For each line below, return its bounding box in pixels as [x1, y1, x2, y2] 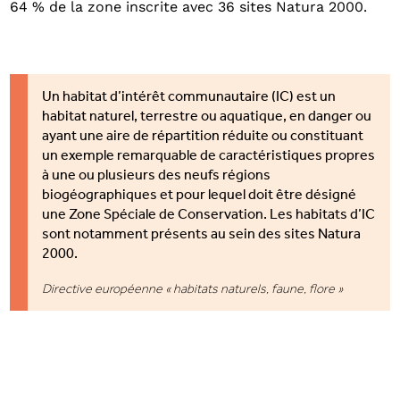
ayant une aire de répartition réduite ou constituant [42, 130, 364, 146]
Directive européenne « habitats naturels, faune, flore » [42, 280, 344, 297]
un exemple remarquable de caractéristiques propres [42, 150, 376, 165]
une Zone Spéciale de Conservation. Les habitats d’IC [42, 209, 376, 224]
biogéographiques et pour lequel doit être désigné [42, 189, 357, 204]
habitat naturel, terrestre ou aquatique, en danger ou [42, 111, 372, 126]
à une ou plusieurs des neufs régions [42, 170, 271, 185]
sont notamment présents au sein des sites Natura [42, 229, 362, 244]
